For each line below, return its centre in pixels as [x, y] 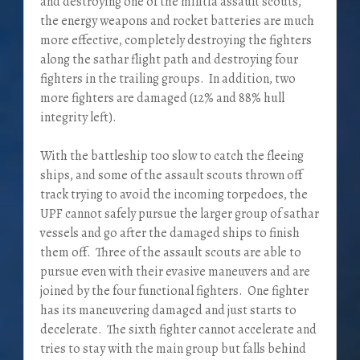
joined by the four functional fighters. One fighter [174, 291]
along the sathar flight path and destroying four [169, 60]
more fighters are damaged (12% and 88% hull [162, 98]
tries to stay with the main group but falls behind [173, 349]
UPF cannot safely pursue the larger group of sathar [179, 214]
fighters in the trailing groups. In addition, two [168, 79]
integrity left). [78, 118]
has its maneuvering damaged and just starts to [168, 311]
